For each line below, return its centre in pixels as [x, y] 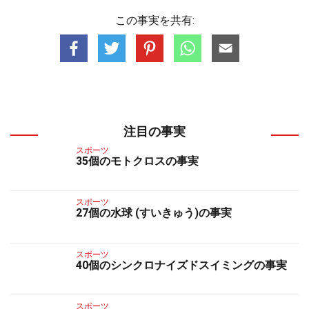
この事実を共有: [154, 20]
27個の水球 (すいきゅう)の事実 [154, 213]
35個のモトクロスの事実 [137, 161]
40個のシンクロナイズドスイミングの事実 [181, 265]
